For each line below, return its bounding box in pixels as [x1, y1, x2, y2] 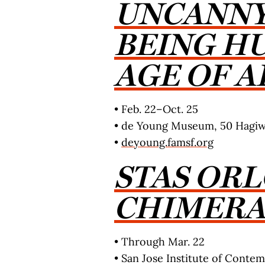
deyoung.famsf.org [121, 135, 214, 149]
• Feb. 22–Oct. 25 [114, 102, 198, 116]
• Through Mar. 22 [114, 235, 205, 248]
